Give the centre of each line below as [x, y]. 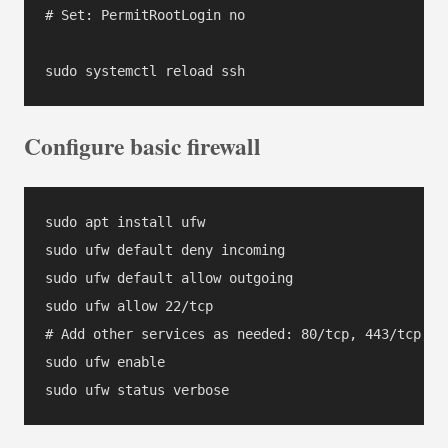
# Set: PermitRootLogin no [145, 14]
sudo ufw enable [105, 362]
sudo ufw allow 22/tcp [129, 306]
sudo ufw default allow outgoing [169, 278]
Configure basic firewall [142, 146]
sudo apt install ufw [125, 222]
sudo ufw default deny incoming [165, 250]
